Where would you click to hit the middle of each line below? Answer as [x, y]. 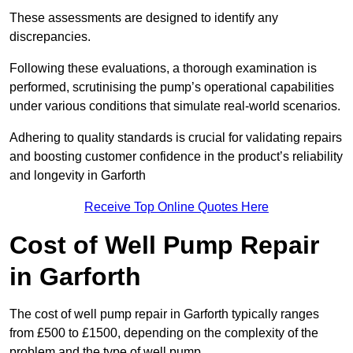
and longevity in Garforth [78, 176]
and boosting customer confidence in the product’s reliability [176, 157]
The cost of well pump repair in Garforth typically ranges [164, 314]
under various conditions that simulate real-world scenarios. [175, 106]
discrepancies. [50, 37]
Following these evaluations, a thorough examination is [163, 69]
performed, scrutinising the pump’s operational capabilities [172, 87]
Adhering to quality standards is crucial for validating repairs [176, 138]
